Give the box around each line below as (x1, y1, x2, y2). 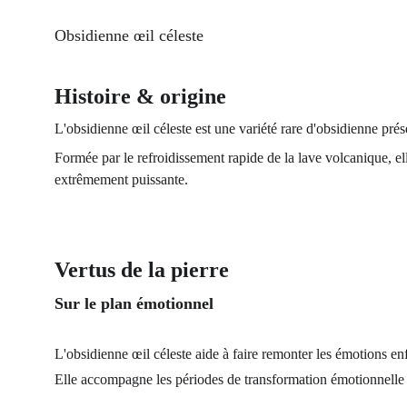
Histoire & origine (55, 84, 226, 108)
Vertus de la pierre (55, 258, 229, 282)
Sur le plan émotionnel (55, 294, 213, 313)
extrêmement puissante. (55, 172, 188, 187)
